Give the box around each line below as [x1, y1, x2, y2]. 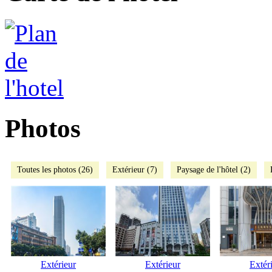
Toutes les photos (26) [17, 165, 93, 174]
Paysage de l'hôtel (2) [177, 165, 251, 174]
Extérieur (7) [112, 165, 157, 174]
